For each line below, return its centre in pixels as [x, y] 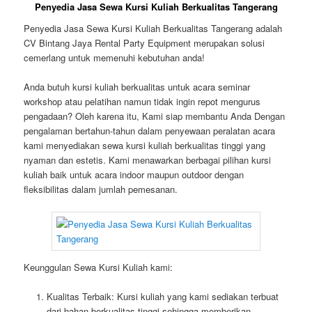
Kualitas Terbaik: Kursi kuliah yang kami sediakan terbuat [162, 296]
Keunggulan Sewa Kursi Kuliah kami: [99, 267]
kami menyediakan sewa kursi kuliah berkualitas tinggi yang [145, 146]
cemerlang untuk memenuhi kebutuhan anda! [115, 58]
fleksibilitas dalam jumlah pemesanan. [101, 189]
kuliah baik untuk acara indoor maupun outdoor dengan [134, 175]
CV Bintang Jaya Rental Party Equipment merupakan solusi [145, 43]
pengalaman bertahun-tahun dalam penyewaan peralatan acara [150, 131]
